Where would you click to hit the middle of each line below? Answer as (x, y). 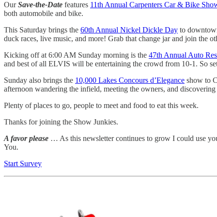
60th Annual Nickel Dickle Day (129, 30)
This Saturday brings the (42, 30)
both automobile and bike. (44, 14)
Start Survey (23, 164)
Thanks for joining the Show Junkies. (61, 122)
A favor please (26, 139)
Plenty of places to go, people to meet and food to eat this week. (101, 106)
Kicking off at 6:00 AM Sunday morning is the (76, 55)
